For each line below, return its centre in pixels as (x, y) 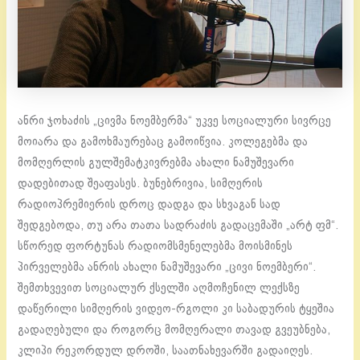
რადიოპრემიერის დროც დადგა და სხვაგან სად (149, 205)
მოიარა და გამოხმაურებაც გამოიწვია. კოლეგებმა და (163, 143)
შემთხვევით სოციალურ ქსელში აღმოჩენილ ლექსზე (159, 289)
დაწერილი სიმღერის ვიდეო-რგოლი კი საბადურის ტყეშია (176, 310)
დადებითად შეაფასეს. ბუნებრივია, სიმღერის (141, 184)
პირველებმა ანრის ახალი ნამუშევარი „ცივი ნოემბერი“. (167, 268)
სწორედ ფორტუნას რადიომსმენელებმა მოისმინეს (155, 247)
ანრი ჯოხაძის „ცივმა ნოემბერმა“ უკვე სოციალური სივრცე (175, 122)
